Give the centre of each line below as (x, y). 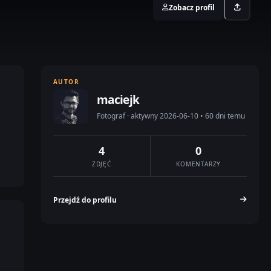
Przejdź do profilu (85, 200)
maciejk (118, 100)
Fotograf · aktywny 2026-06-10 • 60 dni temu (171, 116)
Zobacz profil (192, 7)
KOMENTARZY (199, 164)
